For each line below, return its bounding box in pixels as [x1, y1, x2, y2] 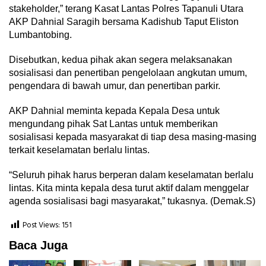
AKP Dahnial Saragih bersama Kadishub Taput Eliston [9, 17, 239, 27]
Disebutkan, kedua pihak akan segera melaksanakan [9, 55, 232, 65]
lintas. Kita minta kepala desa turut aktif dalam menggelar [9, 183, 249, 194]
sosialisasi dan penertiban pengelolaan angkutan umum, [9, 68, 247, 78]
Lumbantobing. [9, 30, 72, 40]
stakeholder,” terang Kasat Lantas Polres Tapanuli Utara [9, 4, 243, 14]
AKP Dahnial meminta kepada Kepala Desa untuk [9, 106, 220, 116]
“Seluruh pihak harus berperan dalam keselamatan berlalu [9, 170, 254, 180]
